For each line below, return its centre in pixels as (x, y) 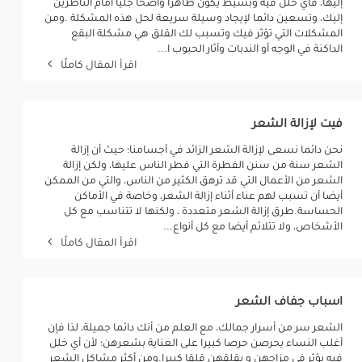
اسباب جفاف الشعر (289, 303)
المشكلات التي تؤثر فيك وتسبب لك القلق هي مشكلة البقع (206, 35)
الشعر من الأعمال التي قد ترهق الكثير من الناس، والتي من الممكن (193, 182)
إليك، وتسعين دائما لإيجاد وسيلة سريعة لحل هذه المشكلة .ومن (193, 19)
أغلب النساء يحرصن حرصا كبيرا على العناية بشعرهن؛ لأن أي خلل (196, 344)
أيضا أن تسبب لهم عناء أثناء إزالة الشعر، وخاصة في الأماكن (208, 197)
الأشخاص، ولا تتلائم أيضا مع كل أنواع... (253, 228)
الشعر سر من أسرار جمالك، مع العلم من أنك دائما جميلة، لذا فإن (195, 329)
